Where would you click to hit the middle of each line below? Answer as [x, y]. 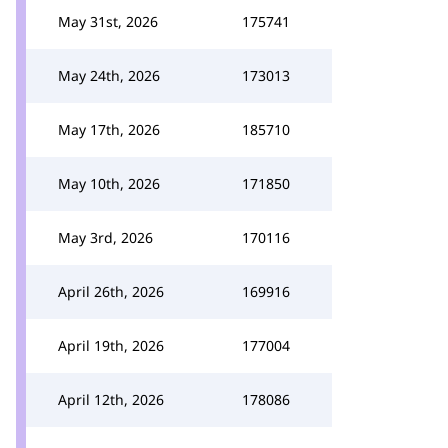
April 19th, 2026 [111, 345]
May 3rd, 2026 [105, 237]
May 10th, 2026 [109, 183]
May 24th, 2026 [109, 75]
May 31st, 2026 [108, 21]
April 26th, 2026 [111, 291]
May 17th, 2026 [109, 129]
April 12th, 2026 [111, 399]
